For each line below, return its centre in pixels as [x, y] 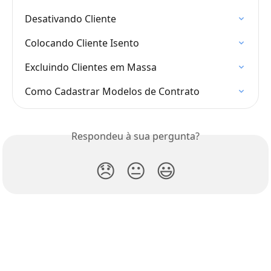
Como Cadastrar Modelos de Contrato [112, 92]
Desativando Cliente [70, 19]
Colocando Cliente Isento [82, 43]
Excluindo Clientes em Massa [91, 67]
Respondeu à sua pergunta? [135, 136]
